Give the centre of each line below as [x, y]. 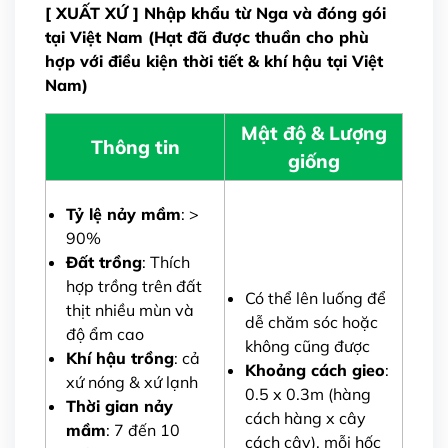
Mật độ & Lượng [313, 133]
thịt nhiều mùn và [130, 310]
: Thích [166, 262]
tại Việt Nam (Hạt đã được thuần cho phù [207, 37]
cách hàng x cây [305, 418]
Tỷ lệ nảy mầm [123, 214]
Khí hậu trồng [120, 358]
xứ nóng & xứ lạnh [132, 382]
